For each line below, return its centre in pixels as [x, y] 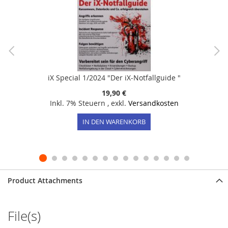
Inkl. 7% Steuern [78, 103]
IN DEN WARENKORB [114, 122]
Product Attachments [45, 181]
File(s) [24, 216]
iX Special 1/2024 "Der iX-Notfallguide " [114, 78]
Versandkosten [153, 103]
